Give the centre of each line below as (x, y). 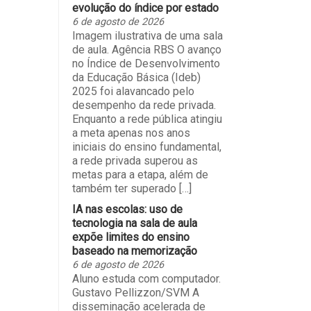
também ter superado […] (132, 189)
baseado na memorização (134, 251)
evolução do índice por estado (145, 8)
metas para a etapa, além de (140, 175)
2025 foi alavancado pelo (133, 92)
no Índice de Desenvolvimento (146, 64)
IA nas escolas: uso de (127, 210)
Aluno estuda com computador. (146, 279)
